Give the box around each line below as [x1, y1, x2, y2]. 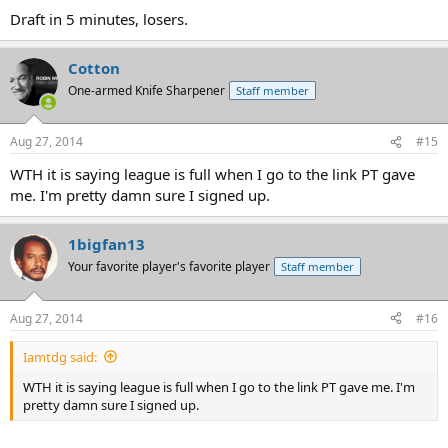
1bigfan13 [68, 234, 145, 254]
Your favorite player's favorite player [68, 258, 270, 275]
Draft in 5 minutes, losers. [10, 8, 188, 29]
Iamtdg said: [23, 347, 97, 366]
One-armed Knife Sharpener [68, 81, 225, 99]
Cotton [68, 57, 120, 78]
